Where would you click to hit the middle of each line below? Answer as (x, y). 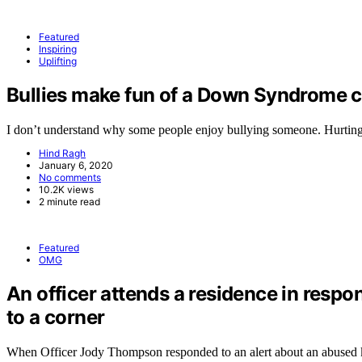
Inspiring (58, 48)
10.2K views (66, 189)
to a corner (56, 317)
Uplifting (58, 61)
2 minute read (69, 201)
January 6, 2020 (76, 165)
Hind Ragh (62, 153)
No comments (70, 177)
